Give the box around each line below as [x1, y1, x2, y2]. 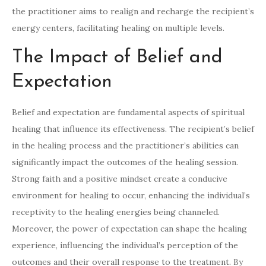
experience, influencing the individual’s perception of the [12, 240, 238, 251]
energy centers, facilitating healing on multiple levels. [12, 23, 224, 34]
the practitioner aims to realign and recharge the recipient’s [12, 6, 254, 17]
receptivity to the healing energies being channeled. [12, 207, 220, 218]
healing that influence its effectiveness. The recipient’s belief [12, 123, 254, 135]
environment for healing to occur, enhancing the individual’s [12, 190, 250, 201]
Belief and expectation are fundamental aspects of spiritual [12, 107, 245, 118]
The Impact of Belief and [12, 48, 223, 68]
